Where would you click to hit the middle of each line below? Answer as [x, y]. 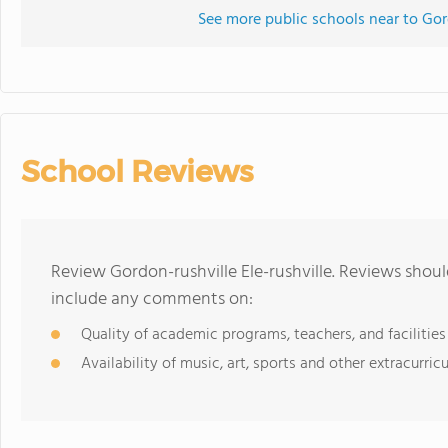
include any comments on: [152, 299]
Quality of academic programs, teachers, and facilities [263, 335]
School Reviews [137, 171]
